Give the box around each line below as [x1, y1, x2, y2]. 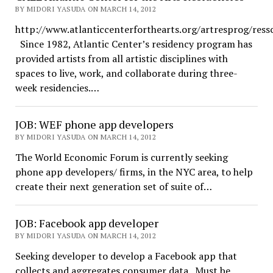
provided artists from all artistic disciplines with [15, 52, 228, 65]
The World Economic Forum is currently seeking [15, 151, 228, 164]
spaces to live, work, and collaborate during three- [15, 66, 238, 80]
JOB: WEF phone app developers [15, 117, 174, 132]
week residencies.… [15, 81, 99, 94]
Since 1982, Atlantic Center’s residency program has [15, 37, 252, 51]
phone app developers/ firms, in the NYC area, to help [15, 165, 253, 179]
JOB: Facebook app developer [15, 216, 158, 230]
